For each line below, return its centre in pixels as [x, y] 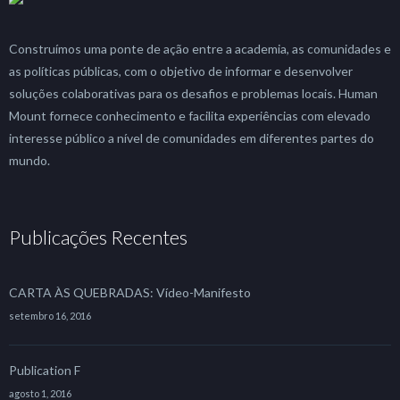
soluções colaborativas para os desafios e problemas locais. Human [193, 93]
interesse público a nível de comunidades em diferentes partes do [192, 138]
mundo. [29, 160]
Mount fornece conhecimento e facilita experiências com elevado [190, 116]
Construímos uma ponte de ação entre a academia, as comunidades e [200, 49]
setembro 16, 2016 [50, 316]
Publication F [45, 370]
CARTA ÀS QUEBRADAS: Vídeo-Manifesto [130, 292]
